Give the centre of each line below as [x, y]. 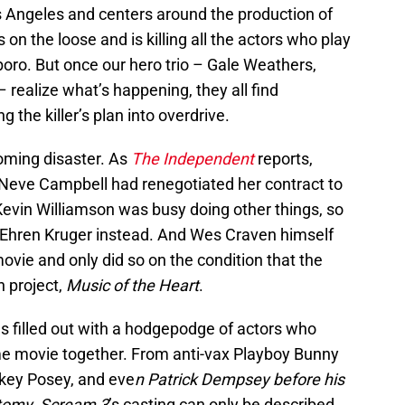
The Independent [193, 159]
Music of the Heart [132, 286]
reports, [283, 159]
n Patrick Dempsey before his [240, 380]
